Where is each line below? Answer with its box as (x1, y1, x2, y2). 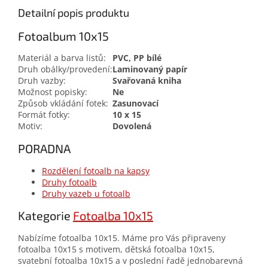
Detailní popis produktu (18, 5, 129, 19)
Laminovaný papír (112, 63, 187, 75)
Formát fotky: (18, 109, 70, 121)
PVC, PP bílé (112, 52, 162, 64)
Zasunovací (112, 98, 159, 109)
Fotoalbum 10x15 (18, 28, 109, 43)
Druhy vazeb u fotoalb (42, 187, 130, 199)
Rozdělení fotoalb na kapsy (42, 165, 150, 176)
